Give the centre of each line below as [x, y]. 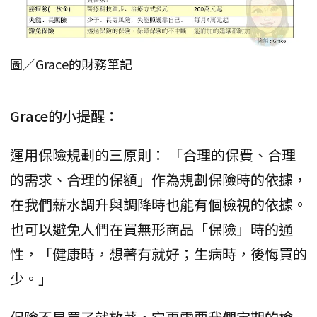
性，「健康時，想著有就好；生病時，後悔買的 [158, 254]
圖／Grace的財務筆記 [71, 64]
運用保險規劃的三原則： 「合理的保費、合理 [153, 155]
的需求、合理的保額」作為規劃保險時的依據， [158, 180]
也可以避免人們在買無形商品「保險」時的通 [151, 229]
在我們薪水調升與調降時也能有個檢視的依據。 [158, 204]
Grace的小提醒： [64, 116]
